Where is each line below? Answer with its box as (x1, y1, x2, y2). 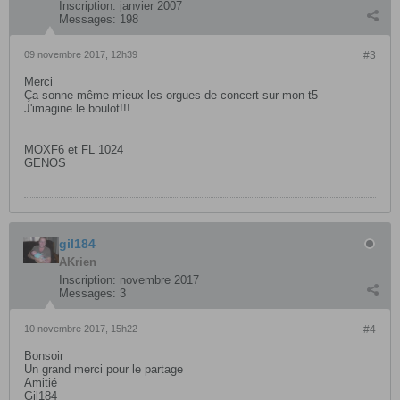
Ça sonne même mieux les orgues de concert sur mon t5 (24, 88, 318, 102)
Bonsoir (24, 349, 63, 362)
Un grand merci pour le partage (24, 362, 183, 376)
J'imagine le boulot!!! (24, 102, 130, 115)
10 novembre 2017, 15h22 (24, 323, 137, 334)
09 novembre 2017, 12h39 (24, 49, 137, 60)
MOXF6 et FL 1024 (24, 143, 123, 156)
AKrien (59, 255, 96, 269)
